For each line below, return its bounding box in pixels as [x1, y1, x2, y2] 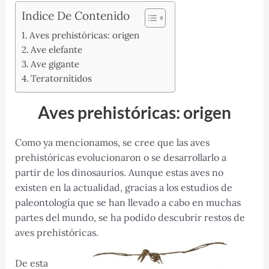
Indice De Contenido [21, 8, 130, 23]
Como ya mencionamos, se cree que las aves [14, 136, 210, 149]
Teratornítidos [30, 73, 92, 85]
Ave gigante [30, 58, 79, 70]
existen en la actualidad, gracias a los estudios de [14, 181, 232, 194]
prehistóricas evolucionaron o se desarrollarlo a [14, 151, 226, 164]
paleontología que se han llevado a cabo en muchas [14, 196, 241, 209]
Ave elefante [30, 44, 82, 56]
